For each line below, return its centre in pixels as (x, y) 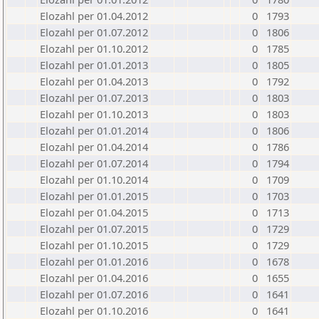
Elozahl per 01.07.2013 (94, 98)
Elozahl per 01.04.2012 (94, 16)
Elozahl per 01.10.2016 (94, 310)
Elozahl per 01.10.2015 (94, 245)
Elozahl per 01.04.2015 (94, 212)
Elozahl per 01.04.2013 (94, 81)
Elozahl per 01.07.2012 (94, 32)
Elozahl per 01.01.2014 (94, 130)
